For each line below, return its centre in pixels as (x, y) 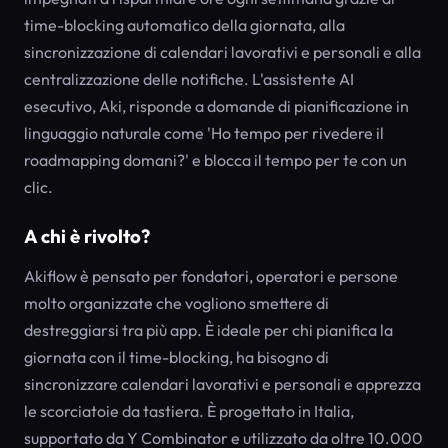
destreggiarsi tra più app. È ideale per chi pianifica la (208, 330)
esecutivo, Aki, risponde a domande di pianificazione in (216, 106)
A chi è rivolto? (87, 236)
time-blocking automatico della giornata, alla (184, 25)
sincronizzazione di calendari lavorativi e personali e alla (222, 52)
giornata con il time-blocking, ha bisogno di (176, 357)
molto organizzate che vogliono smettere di (176, 303)
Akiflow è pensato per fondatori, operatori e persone (211, 276)
